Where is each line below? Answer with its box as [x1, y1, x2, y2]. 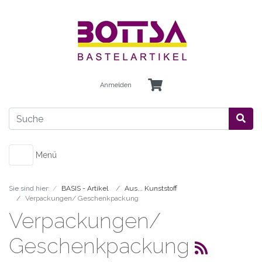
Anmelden [99, 81, 132, 89]
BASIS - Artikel [61, 184, 108, 192]
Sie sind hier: [9, 184, 50, 192]
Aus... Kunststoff [125, 184, 177, 192]
